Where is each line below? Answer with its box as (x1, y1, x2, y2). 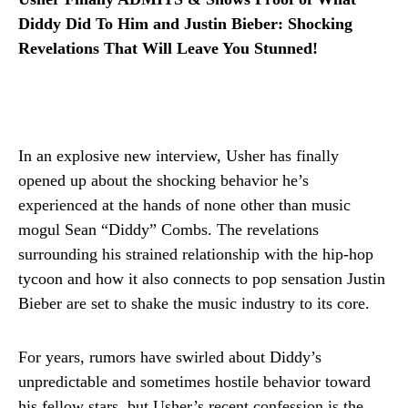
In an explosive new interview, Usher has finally (18, 147, 339, 166)
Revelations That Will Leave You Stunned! (18, 39, 318, 58)
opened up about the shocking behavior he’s (18, 171, 309, 190)
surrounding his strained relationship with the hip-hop (18, 245, 373, 264)
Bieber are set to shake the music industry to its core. (18, 294, 370, 313)
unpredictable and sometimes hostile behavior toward (18, 372, 371, 392)
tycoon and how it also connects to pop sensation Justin (18, 270, 385, 289)
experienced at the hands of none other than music (18, 196, 351, 215)
